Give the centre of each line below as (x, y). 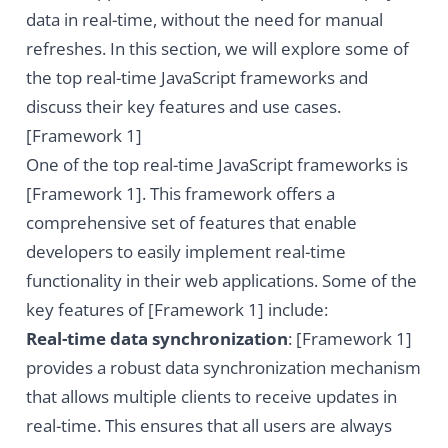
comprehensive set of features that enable (191, 223)
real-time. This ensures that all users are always (208, 426)
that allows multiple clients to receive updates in (211, 397)
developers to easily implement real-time (185, 252)
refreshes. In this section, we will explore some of (217, 49)
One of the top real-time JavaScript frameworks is (216, 165)
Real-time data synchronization (156, 339)
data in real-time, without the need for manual (204, 20)
